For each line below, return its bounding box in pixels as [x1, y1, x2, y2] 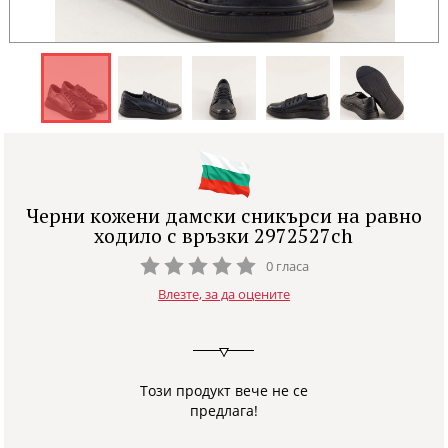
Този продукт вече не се [139, 380, 308, 400]
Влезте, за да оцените [157, 284, 290, 303]
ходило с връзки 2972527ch [94, 222, 354, 249]
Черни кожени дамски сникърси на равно [25, 202, 422, 229]
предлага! [189, 400, 258, 420]
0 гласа [266, 256, 310, 275]
